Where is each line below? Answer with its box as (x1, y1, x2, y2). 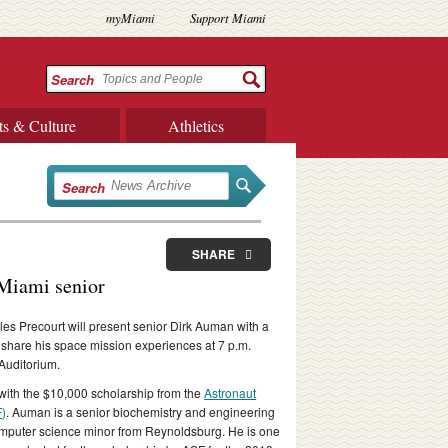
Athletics (168, 114, 224, 136)
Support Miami (190, 9, 266, 26)
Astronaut (204, 383, 257, 401)
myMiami (106, 9, 155, 26)
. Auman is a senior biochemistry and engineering (6, 402, 276, 420)
